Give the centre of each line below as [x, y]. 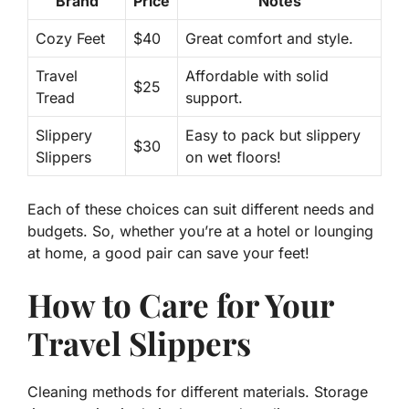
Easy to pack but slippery [273, 136]
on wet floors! [233, 157]
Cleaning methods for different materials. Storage [198, 392]
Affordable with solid [257, 76]
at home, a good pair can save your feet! [168, 253]
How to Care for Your [180, 305]
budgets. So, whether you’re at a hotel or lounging [200, 231]
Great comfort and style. [269, 39]
